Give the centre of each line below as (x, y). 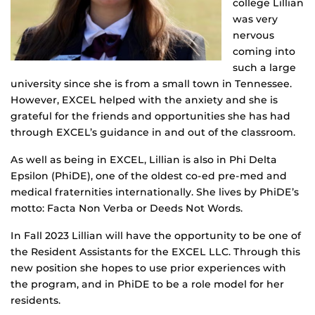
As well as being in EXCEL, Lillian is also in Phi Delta (144, 160)
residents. (36, 301)
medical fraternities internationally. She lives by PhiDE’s (155, 192)
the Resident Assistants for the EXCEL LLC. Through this (155, 252)
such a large (264, 68)
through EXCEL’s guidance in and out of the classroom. (153, 133)
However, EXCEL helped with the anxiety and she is (144, 100)
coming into (264, 52)
